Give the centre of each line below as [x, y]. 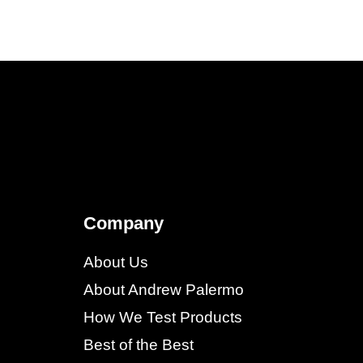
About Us [116, 262]
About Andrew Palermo [164, 289]
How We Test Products [163, 317]
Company [124, 223]
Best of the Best [139, 344]
